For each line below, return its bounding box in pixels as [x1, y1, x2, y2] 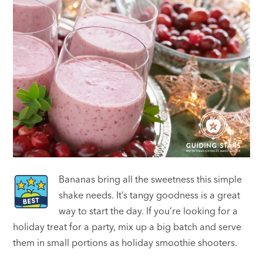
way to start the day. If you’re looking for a [59, 205, 238, 217]
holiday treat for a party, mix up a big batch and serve [13, 221, 242, 233]
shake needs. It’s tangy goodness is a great [59, 189, 241, 201]
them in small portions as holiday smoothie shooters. [13, 237, 238, 249]
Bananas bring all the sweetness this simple [59, 173, 242, 186]
